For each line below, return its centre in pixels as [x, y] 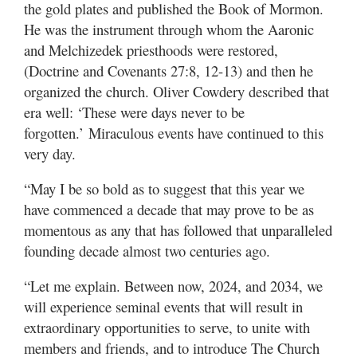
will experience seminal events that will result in [163, 307]
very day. [50, 154]
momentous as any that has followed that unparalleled [178, 230]
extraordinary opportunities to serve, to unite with [167, 328]
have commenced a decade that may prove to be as [169, 210]
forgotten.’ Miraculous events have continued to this [174, 133]
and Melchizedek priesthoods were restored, [151, 50]
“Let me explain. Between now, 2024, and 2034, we [173, 286]
